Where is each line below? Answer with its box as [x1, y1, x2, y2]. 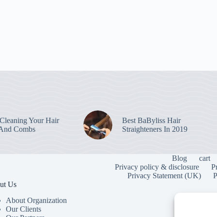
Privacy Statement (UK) [127, 171, 201, 180]
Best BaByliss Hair [122, 116, 181, 124]
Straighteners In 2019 [122, 124, 187, 133]
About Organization [5, 196, 67, 204]
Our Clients [5, 204, 41, 213]
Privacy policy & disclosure [114, 162, 199, 171]
